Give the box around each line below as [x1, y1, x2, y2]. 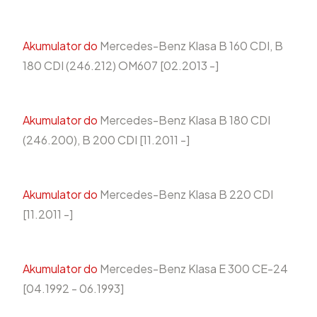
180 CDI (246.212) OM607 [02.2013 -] [23, 58, 219, 74]
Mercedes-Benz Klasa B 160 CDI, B [98, 38, 283, 54]
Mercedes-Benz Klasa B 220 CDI [98, 187, 273, 202]
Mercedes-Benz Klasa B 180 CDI [98, 113, 270, 128]
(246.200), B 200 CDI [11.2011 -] [23, 132, 190, 148]
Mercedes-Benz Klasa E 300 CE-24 [98, 261, 288, 277]
